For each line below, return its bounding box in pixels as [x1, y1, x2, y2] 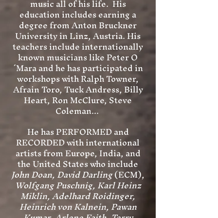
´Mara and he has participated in [13, 58, 143, 77]
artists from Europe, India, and [15, 144, 141, 163]
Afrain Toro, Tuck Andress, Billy [13, 80, 143, 99]
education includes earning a [19, 5, 136, 24]
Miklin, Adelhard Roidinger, [20, 186, 135, 205]
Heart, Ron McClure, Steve [24, 91, 132, 109]
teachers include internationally [13, 37, 143, 56]
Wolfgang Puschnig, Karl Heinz [15, 176, 141, 195]
